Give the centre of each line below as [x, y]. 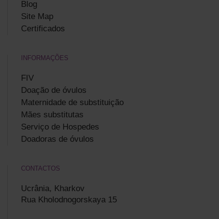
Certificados [43, 29]
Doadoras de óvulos [57, 139]
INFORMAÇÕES [45, 58]
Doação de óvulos [54, 90]
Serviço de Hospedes [60, 127]
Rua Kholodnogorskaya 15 [69, 200]
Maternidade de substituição [72, 102]
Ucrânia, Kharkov [53, 188]
